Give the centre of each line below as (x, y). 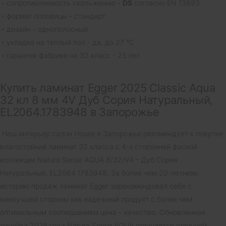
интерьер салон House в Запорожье (80, 134)
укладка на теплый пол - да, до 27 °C (70, 42)
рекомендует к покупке (182, 134)
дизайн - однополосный (47, 29)
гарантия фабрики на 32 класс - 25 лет (73, 55)
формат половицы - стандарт (56, 16)
